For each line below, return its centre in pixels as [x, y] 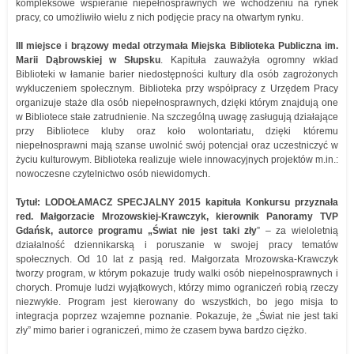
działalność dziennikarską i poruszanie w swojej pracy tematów [177, 245]
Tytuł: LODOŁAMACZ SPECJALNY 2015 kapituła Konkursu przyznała [177, 202]
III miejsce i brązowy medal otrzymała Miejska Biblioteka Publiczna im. [177, 46]
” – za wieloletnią [298, 231]
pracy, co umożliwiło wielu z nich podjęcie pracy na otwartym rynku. [160, 17]
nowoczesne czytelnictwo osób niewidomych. [113, 174]
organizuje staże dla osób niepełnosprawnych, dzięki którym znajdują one [177, 103]
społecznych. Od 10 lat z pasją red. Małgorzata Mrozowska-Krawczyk [177, 259]
